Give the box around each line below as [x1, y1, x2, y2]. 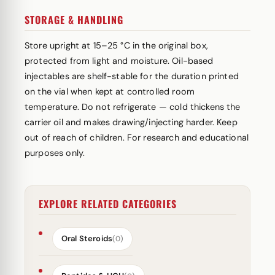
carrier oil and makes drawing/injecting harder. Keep [25, 117, 238, 128]
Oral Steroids [61, 233, 112, 244]
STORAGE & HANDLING [25, 12, 123, 27]
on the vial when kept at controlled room [25, 86, 195, 97]
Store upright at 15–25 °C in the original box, [25, 40, 208, 51]
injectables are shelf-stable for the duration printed [25, 71, 239, 82]
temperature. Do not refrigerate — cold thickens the [25, 101, 241, 112]
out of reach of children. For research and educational [25, 132, 249, 143]
